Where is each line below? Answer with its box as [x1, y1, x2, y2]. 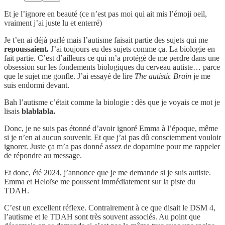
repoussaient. [4, 44, 49, 53]
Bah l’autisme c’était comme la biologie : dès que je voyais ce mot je [4, 97, 220, 106]
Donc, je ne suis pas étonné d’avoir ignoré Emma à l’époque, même [4, 124, 218, 133]
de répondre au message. [4, 151, 82, 160]
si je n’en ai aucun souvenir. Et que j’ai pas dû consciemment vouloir [4, 133, 221, 142]
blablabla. [22, 106, 55, 116]
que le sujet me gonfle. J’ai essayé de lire [4, 71, 135, 80]
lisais [4, 106, 22, 116]
